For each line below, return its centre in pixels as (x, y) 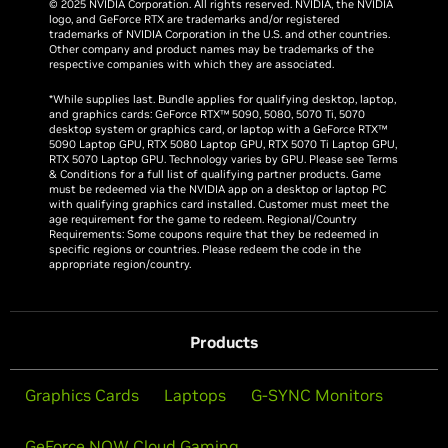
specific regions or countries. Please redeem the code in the (205, 249)
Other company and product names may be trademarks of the (212, 49)
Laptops (195, 395)
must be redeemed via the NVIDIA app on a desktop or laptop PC (218, 189)
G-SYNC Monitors (317, 395)
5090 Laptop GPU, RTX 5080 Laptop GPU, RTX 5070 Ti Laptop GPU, (223, 144)
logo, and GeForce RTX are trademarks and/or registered (195, 19)
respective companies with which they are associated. (193, 64)
